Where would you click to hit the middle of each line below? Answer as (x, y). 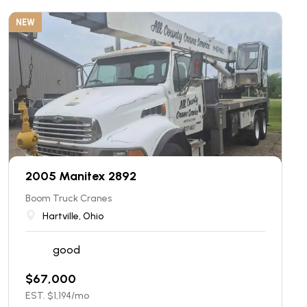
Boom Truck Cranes (69, 198)
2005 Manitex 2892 (81, 176)
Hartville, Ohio (73, 216)
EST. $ (39, 295)
